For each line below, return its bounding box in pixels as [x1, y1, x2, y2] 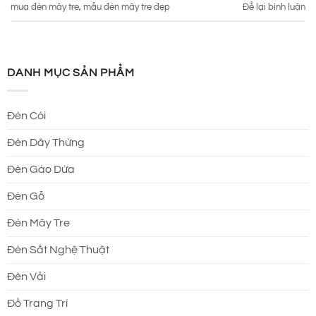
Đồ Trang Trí [7, 297, 68, 309]
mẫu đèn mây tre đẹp [83, 3, 170, 13]
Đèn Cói [7, 109, 46, 121]
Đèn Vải [7, 270, 46, 282]
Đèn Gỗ [7, 190, 44, 202]
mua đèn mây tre [11, 3, 79, 13]
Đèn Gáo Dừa [7, 163, 75, 175]
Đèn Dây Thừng [7, 136, 85, 148]
